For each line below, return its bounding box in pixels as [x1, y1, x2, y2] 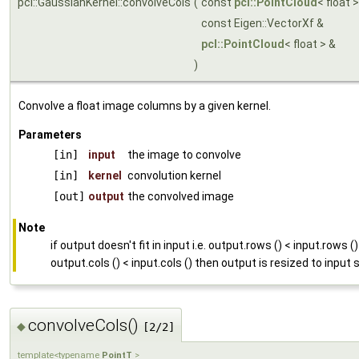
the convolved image [127, 190, 234, 204]
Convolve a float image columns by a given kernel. [18, 99, 271, 113]
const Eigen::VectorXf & [201, 17, 326, 30]
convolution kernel [127, 169, 221, 183]
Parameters [18, 128, 82, 142]
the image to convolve [127, 148, 241, 162]
